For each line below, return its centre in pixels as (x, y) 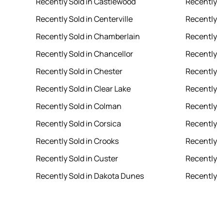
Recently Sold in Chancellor (84, 54)
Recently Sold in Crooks (77, 141)
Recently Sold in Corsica (78, 124)
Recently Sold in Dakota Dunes (90, 176)
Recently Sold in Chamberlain (88, 37)
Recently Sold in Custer (77, 159)
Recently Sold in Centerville (84, 19)
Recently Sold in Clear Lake (83, 89)
